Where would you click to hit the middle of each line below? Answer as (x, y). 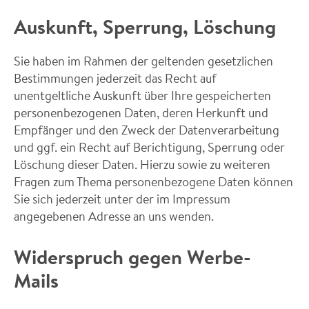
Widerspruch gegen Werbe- (132, 257)
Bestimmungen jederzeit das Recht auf (115, 78)
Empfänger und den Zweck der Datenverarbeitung (147, 130)
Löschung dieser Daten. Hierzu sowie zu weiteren (142, 164)
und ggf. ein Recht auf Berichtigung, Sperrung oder (149, 147)
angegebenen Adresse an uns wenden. (114, 216)
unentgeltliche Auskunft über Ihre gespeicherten (142, 95)
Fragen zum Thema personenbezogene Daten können (153, 181)
